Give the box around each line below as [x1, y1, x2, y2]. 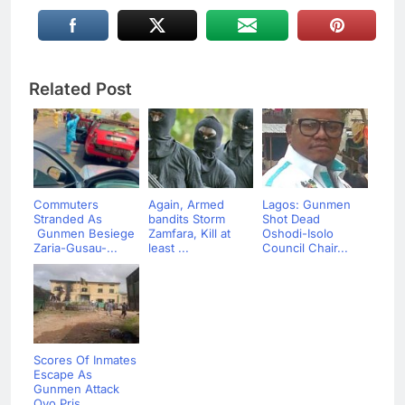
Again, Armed [147, 196, 224, 212]
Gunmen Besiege [33, 225, 135, 240]
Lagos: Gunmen [262, 196, 351, 212]
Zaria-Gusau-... [33, 240, 118, 255]
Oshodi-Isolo [262, 225, 334, 240]
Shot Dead [262, 211, 320, 226]
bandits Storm [147, 211, 225, 226]
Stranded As [33, 211, 102, 226]
